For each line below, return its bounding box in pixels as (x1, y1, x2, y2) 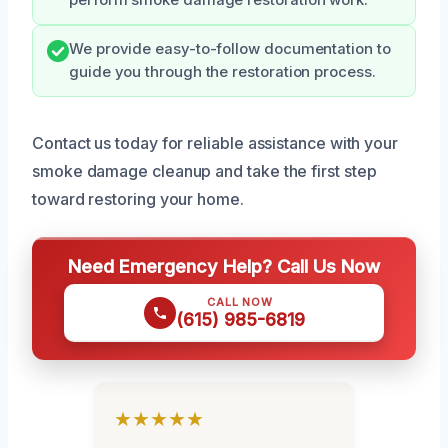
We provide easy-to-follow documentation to (69, 39, 391, 58)
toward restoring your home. (32, 188, 244, 209)
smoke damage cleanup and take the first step (32, 160, 377, 181)
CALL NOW (207, 294, 273, 309)
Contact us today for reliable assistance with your (32, 132, 399, 153)
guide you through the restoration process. (69, 62, 376, 81)
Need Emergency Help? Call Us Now (68, 254, 380, 277)
